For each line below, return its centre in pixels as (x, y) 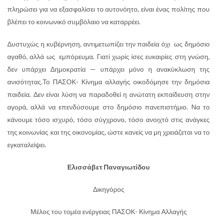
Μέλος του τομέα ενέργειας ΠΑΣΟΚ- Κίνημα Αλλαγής (108, 211)
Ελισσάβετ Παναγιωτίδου (108, 167)
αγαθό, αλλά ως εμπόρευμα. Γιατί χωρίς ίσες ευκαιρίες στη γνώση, (108, 56)
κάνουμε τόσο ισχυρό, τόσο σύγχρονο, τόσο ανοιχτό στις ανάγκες (108, 119)
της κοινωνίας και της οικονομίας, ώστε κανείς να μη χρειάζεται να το (108, 132)
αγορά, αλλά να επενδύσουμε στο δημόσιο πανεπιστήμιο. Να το (108, 107)
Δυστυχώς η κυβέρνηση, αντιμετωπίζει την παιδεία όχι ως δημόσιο (108, 44)
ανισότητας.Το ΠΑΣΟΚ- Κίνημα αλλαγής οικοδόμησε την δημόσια (108, 81)
